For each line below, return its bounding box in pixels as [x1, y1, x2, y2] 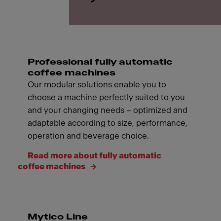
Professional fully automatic [28, 57, 173, 66]
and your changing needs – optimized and [28, 106, 187, 114]
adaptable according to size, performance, [28, 118, 187, 127]
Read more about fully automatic [28, 151, 161, 160]
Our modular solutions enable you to [28, 80, 166, 89]
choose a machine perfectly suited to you [28, 93, 185, 102]
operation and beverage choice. [28, 131, 149, 140]
